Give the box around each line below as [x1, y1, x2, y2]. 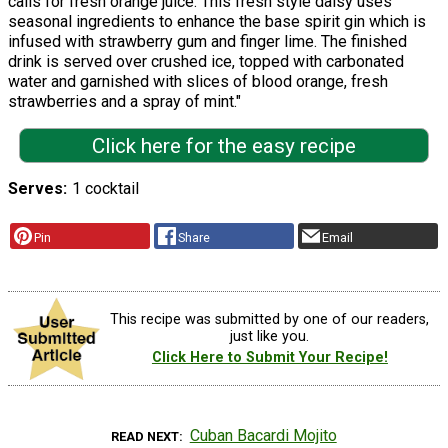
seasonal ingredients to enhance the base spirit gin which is [8, 11, 426, 31]
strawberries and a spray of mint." [8, 91, 241, 111]
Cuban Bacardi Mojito [189, 425, 337, 445]
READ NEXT [111, 428, 180, 444]
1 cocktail [71, 179, 139, 199]
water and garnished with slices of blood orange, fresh [8, 71, 388, 91]
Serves [8, 179, 63, 199]
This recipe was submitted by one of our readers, [110, 310, 430, 328]
